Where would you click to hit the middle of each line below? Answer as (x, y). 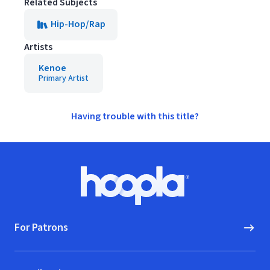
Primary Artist (64, 78)
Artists (38, 47)
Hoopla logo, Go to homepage (197, 191)
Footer (28, 172)
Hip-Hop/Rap (78, 24)
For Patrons (41, 228)
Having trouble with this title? (135, 116)
